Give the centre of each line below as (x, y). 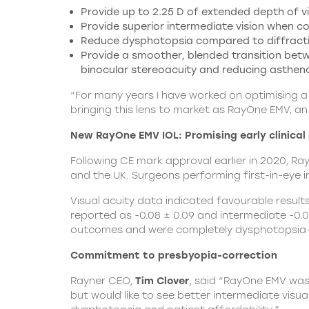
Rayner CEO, (103, 281)
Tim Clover (162, 281)
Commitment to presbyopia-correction (174, 256)
